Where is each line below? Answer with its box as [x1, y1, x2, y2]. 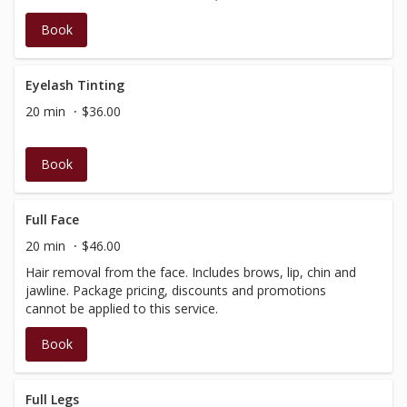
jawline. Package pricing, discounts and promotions [25, 282, 326, 299]
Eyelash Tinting [25, 76, 124, 94]
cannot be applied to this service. [25, 300, 218, 317]
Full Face [25, 211, 79, 228]
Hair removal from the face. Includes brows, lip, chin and [25, 263, 356, 281]
